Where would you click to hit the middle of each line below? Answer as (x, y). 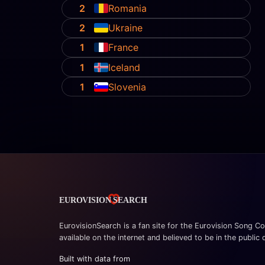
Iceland (125, 67)
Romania (128, 9)
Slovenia (127, 87)
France (124, 48)
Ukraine (126, 28)
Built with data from (95, 259)
